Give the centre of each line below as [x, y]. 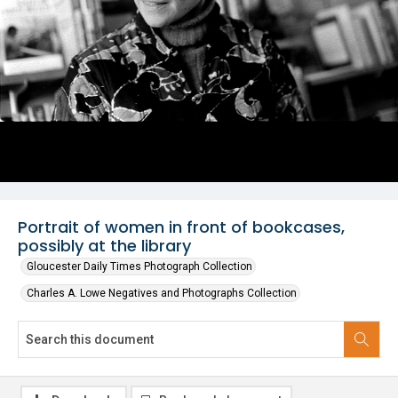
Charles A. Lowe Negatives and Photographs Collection [162, 293]
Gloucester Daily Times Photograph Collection [139, 267]
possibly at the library [104, 246]
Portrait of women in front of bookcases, [181, 227]
